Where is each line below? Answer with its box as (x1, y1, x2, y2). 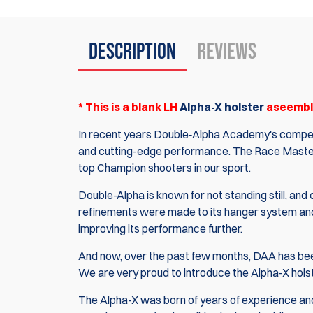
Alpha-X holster (180, 100, 264, 115)
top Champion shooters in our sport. (78, 161, 251, 175)
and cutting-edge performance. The (78, 144, 254, 159)
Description (89, 38, 176, 66)
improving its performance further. (78, 221, 242, 236)
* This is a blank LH (78, 100, 180, 115)
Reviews (197, 38, 256, 66)
